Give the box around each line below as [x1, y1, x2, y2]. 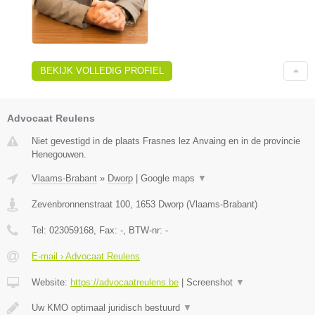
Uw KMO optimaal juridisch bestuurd [32, 302, 183, 313]
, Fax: [94, 224, 120, 236]
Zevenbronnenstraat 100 [32, 198, 130, 210]
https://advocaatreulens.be [70, 276, 179, 288]
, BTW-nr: [123, 224, 165, 236]
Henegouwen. [32, 148, 86, 160]
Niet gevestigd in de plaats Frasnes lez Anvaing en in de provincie [32, 135, 300, 146]
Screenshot [186, 276, 236, 288]
